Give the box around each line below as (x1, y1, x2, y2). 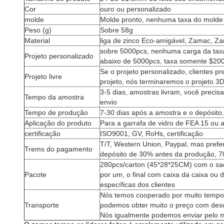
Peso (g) (24, 26, 51, 34)
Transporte (24, 201, 59, 209)
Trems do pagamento (24, 145, 92, 153)
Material (24, 36, 50, 44)
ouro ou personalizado (100, 5, 171, 13)
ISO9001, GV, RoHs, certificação (100, 129, 203, 137)
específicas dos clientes (100, 180, 175, 188)
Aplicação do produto (24, 119, 91, 127)
